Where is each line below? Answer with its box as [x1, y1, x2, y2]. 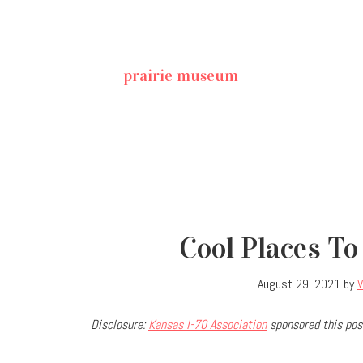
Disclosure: [91, 315, 148, 333]
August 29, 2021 [257, 275, 340, 293]
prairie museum [123, 65, 238, 85]
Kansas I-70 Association [148, 315, 267, 333]
